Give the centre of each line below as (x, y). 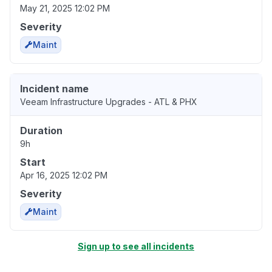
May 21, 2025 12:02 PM (65, 8)
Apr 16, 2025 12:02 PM (64, 175)
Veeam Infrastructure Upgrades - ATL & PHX (109, 101)
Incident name (54, 88)
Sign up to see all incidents (136, 246)
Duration (41, 130)
